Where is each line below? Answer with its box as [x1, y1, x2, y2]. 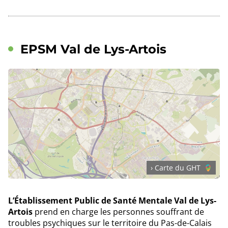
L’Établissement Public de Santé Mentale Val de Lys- [8, 195, 216, 207]
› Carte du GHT [151, 163, 201, 173]
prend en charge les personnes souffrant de [33, 206, 204, 218]
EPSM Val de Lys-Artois [20, 42, 166, 57]
